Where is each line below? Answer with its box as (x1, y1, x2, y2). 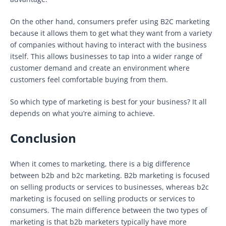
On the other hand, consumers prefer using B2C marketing (10, 16, 210, 26)
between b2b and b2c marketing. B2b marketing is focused (10, 170, 210, 180)
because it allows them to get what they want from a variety (10, 28, 212, 38)
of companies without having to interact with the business (10, 39, 207, 49)
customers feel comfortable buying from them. (10, 74, 168, 84)
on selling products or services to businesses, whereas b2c (10, 182, 209, 192)
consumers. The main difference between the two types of (10, 205, 207, 215)
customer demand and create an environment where (10, 63, 190, 73)
